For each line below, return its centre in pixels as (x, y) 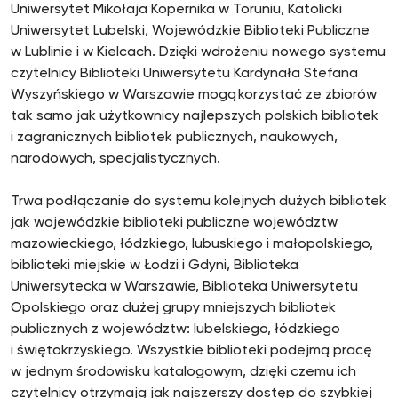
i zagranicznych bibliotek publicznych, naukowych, (174, 138)
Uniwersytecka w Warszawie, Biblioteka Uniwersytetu (184, 287)
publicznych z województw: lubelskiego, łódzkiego (175, 330)
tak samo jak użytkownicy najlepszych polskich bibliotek (195, 116)
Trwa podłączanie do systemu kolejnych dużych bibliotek (199, 202)
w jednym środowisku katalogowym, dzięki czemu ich (183, 372)
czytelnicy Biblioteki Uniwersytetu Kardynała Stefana (184, 74)
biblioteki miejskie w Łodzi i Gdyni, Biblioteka (155, 266)
